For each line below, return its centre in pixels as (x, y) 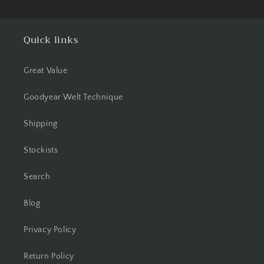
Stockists (41, 150)
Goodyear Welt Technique (73, 97)
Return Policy (49, 256)
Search (37, 177)
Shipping (41, 124)
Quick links (51, 40)
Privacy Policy (50, 230)
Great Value (46, 71)
